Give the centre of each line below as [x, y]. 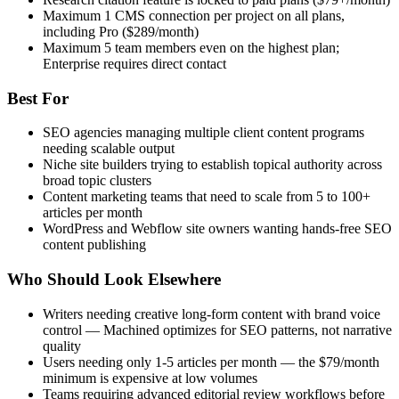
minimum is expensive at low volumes [150, 378]
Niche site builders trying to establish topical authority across [212, 165]
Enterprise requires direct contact [134, 63]
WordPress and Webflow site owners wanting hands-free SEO [217, 229]
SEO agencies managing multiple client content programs [204, 133]
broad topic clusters [97, 181]
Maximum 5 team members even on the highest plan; [191, 47]
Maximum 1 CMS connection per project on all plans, [194, 15]
